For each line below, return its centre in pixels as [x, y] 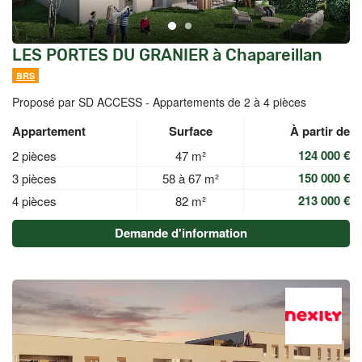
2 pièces [34, 156]
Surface [190, 131]
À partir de [320, 131]
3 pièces [34, 178]
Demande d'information [181, 233]
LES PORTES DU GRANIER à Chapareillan [167, 55]
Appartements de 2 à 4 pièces [229, 102]
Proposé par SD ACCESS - [82, 102]
